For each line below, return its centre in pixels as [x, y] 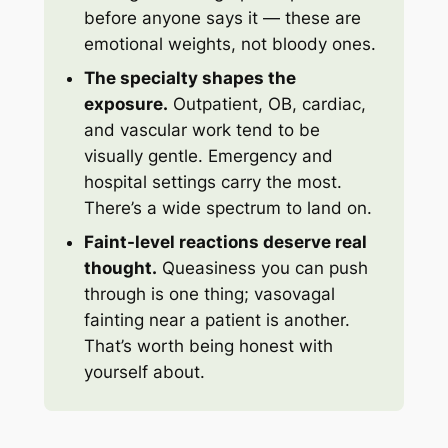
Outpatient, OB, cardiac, [267, 104]
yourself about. [145, 372]
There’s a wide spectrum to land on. [228, 208]
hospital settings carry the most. [213, 182]
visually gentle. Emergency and [209, 156]
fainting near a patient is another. [217, 320]
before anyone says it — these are [223, 18]
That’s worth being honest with [209, 346]
